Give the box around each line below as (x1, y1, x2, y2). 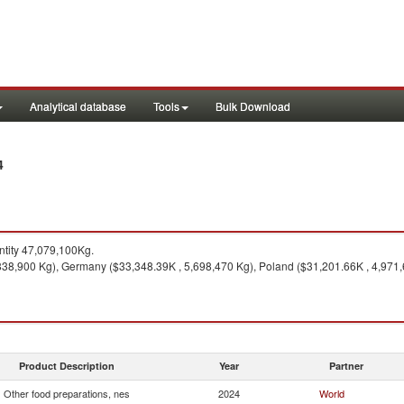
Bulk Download (216, 98, 290, 114)
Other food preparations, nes (4, 386, 130, 400)
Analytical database (30, 98, 126, 114)
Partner (329, 359, 363, 372)
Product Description (19, 359, 115, 372)
